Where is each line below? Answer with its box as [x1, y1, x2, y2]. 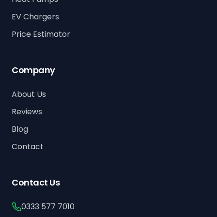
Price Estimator [12, 29, 70, 40]
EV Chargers [12, 11, 59, 23]
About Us [12, 89, 46, 100]
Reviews [12, 106, 42, 118]
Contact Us [12, 176, 60, 189]
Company [12, 64, 55, 77]
